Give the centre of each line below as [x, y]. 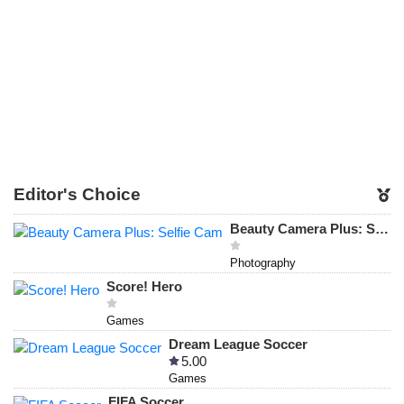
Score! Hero [144, 287]
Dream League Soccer [238, 344]
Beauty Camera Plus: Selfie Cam [382, 229]
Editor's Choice [77, 195]
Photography [263, 263]
